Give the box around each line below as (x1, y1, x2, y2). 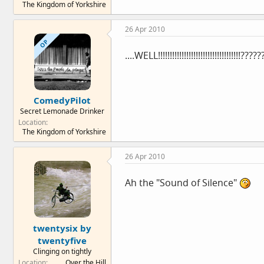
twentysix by (33, 222, 91, 234)
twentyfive (38, 234, 87, 246)
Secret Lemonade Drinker (20, 106, 104, 116)
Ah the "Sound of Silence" (125, 176, 239, 189)
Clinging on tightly (33, 246, 91, 256)
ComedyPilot (34, 94, 91, 106)
